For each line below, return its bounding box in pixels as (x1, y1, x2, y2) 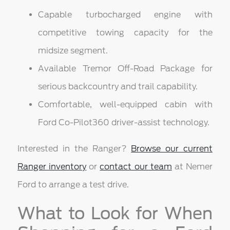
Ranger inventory (17, 162, 87, 172)
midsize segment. (38, 46, 108, 56)
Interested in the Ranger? (17, 144, 131, 154)
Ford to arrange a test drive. (17, 180, 129, 190)
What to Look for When (17, 203, 213, 224)
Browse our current (131, 144, 213, 154)
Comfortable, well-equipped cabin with (38, 100, 213, 110)
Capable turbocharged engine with (38, 10, 213, 20)
